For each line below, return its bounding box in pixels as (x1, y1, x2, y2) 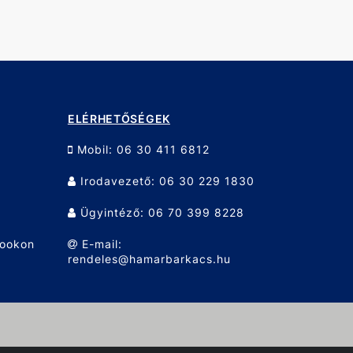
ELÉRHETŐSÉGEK (67, 112, 170, 125)
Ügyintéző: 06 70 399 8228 (76, 206, 244, 219)
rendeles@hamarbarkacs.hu (67, 252, 231, 266)
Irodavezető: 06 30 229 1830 (76, 174, 255, 188)
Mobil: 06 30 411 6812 (72, 143, 210, 156)
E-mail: (77, 237, 122, 251)
